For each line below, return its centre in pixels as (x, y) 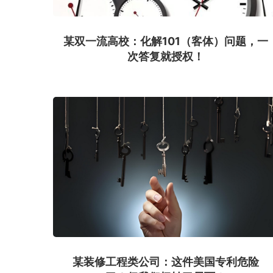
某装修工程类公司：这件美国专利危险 (166, 261)
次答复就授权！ (166, 57)
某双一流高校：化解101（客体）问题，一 (166, 41)
